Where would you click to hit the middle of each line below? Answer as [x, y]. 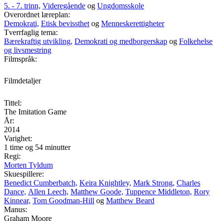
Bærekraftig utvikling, [38, 41]
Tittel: [13, 103]
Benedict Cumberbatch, [41, 183]
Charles [188, 183]
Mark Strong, [154, 183]
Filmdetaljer [22, 81]
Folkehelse [196, 41]
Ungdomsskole [121, 5]
